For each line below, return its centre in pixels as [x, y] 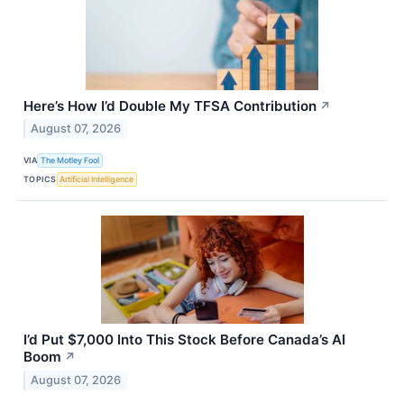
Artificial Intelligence [97, 179]
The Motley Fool [70, 160]
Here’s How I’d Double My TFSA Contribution [170, 106]
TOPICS [40, 179]
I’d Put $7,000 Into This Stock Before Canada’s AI [184, 340]
